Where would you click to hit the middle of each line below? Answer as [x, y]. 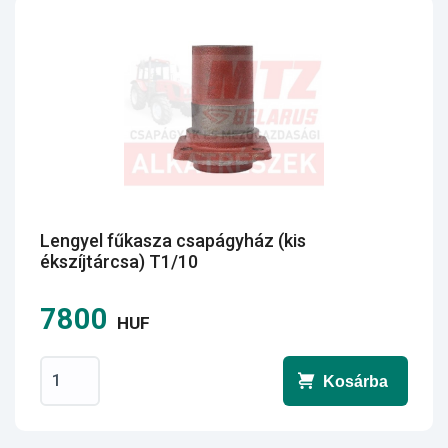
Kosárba [355, 381]
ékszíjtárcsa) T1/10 [119, 261]
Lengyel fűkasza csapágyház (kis [173, 240]
